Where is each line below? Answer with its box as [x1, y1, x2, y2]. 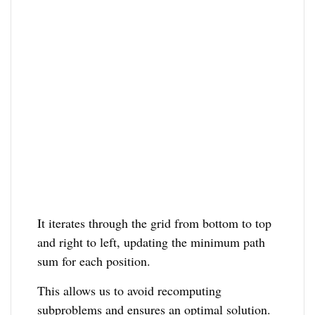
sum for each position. [37, 252, 151, 269]
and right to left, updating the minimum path [37, 233, 266, 250]
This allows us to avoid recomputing [37, 281, 222, 299]
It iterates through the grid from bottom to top [37, 214, 272, 231]
